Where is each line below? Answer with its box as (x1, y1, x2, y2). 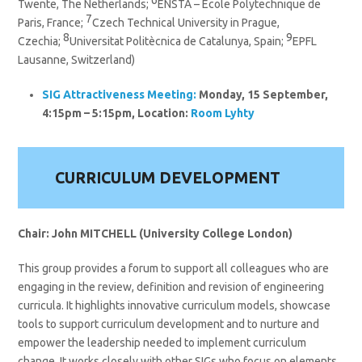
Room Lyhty (191, 107, 255, 120)
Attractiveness (63, 88, 145, 102)
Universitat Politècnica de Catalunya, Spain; (69, 35, 287, 48)
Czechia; (18, 35, 64, 48)
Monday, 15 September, (196, 88, 329, 102)
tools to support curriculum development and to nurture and (18, 317, 320, 330)
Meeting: (147, 88, 197, 102)
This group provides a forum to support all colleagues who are (18, 261, 330, 275)
